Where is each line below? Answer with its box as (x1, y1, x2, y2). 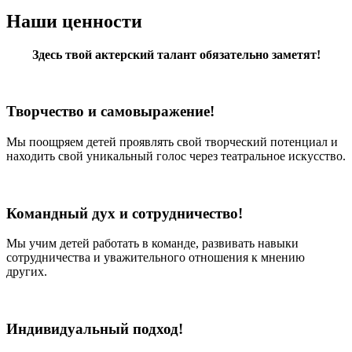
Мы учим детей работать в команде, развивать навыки (6, 236, 299, 251)
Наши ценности (6, 10, 142, 31)
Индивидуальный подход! (6, 321, 183, 338)
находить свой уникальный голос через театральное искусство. (6, 148, 346, 163)
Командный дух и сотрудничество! (6, 204, 243, 222)
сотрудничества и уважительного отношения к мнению (6, 251, 305, 265)
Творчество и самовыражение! (6, 103, 214, 120)
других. (6, 265, 47, 279)
